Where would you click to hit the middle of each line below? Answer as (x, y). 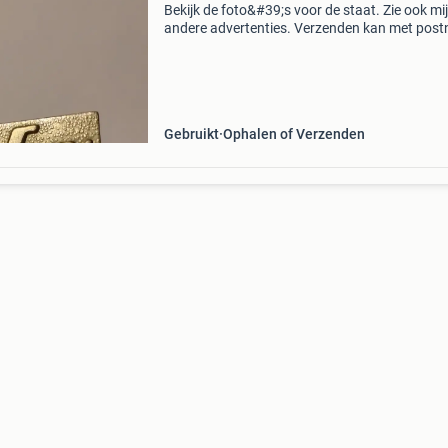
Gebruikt (191, 134)
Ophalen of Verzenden (293, 134)
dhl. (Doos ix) (204, 46)
